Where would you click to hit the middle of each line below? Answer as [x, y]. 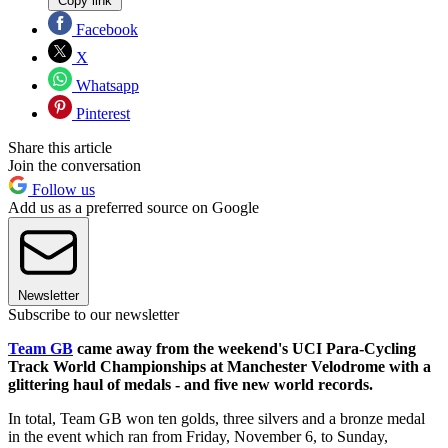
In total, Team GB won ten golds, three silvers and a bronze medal [216, 418]
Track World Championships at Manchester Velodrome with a [219, 366]
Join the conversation [74, 165]
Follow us [61, 189]
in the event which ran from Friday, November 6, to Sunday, [198, 436]
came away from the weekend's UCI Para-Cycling [244, 348]
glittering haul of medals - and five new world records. [190, 384]
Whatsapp [105, 85]
